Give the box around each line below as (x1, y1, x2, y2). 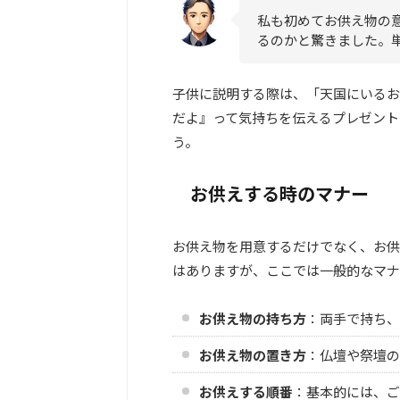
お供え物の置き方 (199, 345, 306, 364)
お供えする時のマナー (190, 180, 369, 207)
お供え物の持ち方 (199, 308, 306, 328)
